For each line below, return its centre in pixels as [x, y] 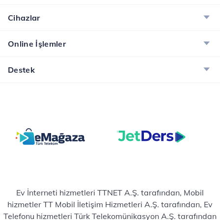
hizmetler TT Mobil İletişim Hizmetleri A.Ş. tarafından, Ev [110, 204]
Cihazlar [24, 18]
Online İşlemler [37, 44]
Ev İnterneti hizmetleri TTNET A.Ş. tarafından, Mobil [110, 192]
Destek [22, 70]
